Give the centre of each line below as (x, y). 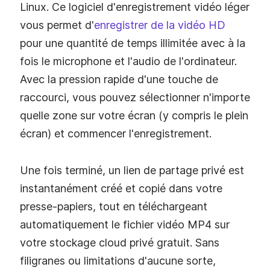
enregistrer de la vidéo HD (160, 25)
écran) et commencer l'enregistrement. (116, 133)
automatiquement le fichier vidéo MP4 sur (125, 225)
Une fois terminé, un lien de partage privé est (132, 171)
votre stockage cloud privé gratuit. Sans (120, 243)
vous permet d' (57, 25)
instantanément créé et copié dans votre (121, 189)
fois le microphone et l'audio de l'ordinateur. (128, 61)
